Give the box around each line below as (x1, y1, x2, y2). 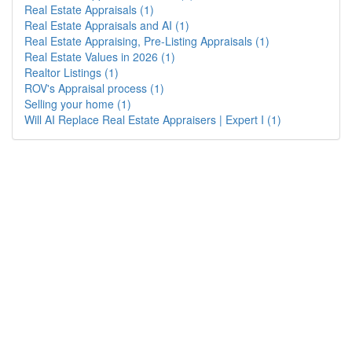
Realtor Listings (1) (24, 64, 119, 80)
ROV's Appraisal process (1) (24, 80, 164, 96)
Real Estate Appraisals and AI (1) (24, 17, 189, 33)
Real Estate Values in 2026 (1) (24, 49, 175, 64)
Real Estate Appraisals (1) (24, 2, 154, 17)
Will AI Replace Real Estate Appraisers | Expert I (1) (24, 112, 281, 127)
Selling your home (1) (24, 96, 131, 112)
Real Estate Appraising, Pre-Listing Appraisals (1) (24, 33, 269, 49)
